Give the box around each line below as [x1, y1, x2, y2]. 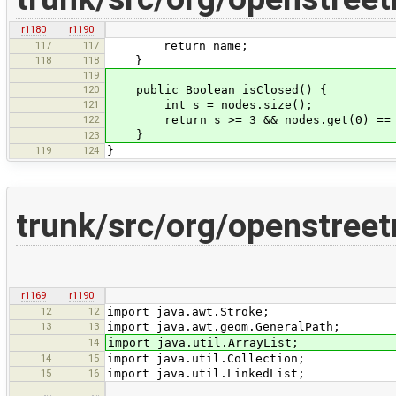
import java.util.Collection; [107, 351, 305, 365]
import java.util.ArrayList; [108, 335, 299, 349]
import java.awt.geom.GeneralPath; [107, 319, 340, 333]
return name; [107, 38, 248, 52]
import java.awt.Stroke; [107, 304, 270, 318]
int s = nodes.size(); [108, 97, 313, 111]
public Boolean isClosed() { [108, 82, 327, 96]
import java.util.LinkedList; [107, 366, 305, 380]
